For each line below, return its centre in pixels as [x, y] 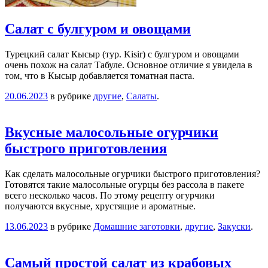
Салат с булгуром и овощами [98, 29]
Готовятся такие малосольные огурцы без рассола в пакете [124, 184]
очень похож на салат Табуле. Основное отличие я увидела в [129, 65]
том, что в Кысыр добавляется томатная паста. [100, 76]
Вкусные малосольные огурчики [112, 132]
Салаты [141, 96]
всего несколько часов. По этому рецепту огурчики [110, 195]
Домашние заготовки [137, 226]
